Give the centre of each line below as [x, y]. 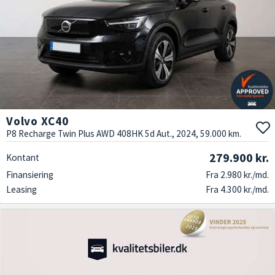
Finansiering [30, 175]
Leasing [21, 190]
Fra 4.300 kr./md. [237, 190]
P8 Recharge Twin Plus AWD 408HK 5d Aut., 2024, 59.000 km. [124, 134]
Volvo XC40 [37, 121]
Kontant [23, 158]
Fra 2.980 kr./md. [237, 175]
